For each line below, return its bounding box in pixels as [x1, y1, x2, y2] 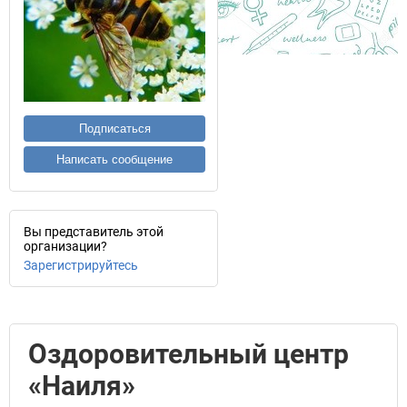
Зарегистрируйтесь [24, 258, 138, 273]
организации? [24, 239, 107, 253]
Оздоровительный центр [28, 338, 349, 370]
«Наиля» [28, 370, 135, 402]
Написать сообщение [56, 153, 173, 166]
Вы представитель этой [24, 224, 164, 239]
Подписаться [78, 122, 151, 135]
